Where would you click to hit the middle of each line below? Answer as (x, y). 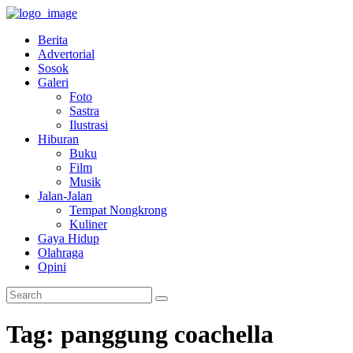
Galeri (53, 82)
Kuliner (88, 224)
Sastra (84, 111)
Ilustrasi (89, 125)
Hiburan (58, 139)
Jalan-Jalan (65, 196)
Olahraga (61, 253)
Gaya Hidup (69, 238)
